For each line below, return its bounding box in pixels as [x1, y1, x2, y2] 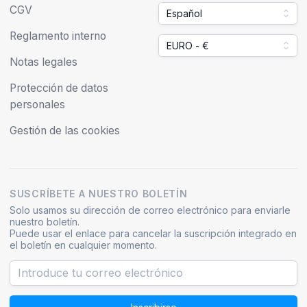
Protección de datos [10, 81, 108, 95]
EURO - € [166, 39, 209, 51]
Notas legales [10, 55, 77, 69]
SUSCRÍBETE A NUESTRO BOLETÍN [10, 187, 188, 199]
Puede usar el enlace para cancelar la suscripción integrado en [10, 227, 297, 239]
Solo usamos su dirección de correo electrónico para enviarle [10, 204, 291, 216]
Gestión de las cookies [10, 123, 120, 137]
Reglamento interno [10, 29, 106, 42]
